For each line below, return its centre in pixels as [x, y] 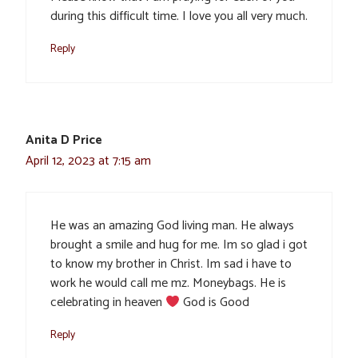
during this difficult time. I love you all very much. [179, 17]
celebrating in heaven [108, 303]
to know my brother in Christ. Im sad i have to [171, 265]
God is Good [215, 303]
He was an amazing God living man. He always [172, 226]
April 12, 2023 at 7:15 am [88, 161]
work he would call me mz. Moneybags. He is [168, 284]
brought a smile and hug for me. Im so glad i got [179, 245]
